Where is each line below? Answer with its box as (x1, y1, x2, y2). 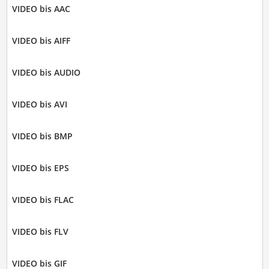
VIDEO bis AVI (11, 98, 67, 110)
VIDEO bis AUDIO (11, 67, 80, 79)
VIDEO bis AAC (11, 3, 70, 15)
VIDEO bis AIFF (11, 35, 70, 47)
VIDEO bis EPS (11, 162, 69, 174)
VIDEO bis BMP (11, 130, 73, 142)
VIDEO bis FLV (11, 226, 68, 238)
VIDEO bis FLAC (11, 194, 74, 206)
